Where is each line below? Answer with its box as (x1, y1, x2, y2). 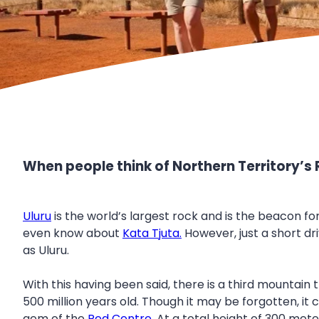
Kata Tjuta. (122, 224, 182, 241)
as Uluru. (23, 241, 69, 258)
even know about (23, 224, 122, 241)
